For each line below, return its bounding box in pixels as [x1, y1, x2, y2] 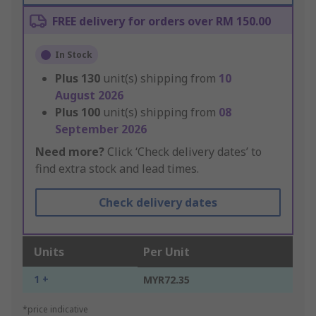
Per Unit [143, 244, 190, 260]
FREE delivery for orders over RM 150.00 [52, 13, 271, 30]
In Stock [55, 49, 92, 61]
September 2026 [55, 121, 147, 138]
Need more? [35, 144, 104, 160]
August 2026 [55, 87, 123, 104]
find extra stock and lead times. [35, 161, 199, 177]
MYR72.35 [143, 273, 190, 287]
